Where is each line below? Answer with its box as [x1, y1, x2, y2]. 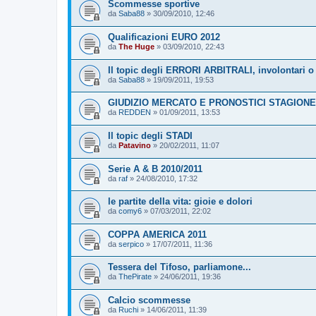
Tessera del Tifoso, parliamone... [108, 262, 251, 273]
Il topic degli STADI [108, 130, 193, 141]
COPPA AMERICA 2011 [108, 229, 207, 240]
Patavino [119, 140, 151, 150]
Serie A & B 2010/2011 [108, 163, 202, 174]
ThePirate [119, 272, 152, 281]
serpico [119, 239, 144, 248]
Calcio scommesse [108, 295, 190, 306]
